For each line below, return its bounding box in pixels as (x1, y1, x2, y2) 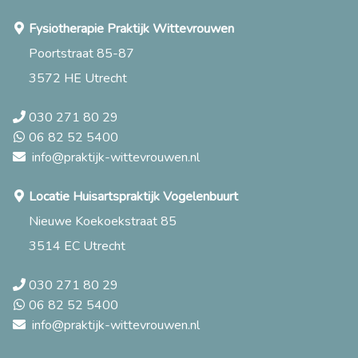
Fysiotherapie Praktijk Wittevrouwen (29, 20, 234, 38)
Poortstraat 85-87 (29, 45, 134, 62)
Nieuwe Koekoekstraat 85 (29, 213, 177, 230)
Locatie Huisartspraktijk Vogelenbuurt (29, 188, 238, 205)
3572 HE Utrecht (29, 70, 127, 87)
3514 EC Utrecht (29, 237, 125, 255)
